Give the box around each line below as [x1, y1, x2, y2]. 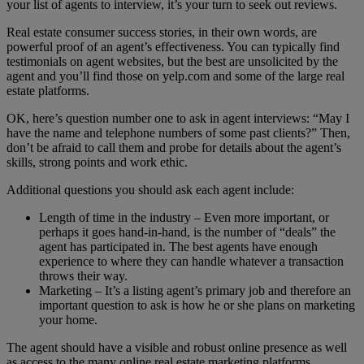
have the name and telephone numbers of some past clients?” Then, [6, 125, 350, 140]
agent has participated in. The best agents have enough [39, 239, 318, 253]
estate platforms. [6, 83, 89, 97]
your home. [39, 312, 97, 327]
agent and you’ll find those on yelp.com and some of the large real [6, 68, 344, 83]
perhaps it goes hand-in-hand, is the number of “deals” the [39, 224, 336, 239]
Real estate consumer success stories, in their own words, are [6, 24, 317, 39]
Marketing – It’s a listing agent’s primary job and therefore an [39, 283, 351, 297]
